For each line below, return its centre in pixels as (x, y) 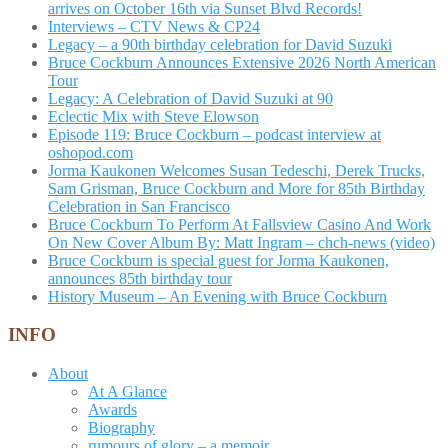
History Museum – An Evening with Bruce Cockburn (217, 296)
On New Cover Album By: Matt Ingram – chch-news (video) (241, 242)
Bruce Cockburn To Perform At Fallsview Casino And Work (239, 224)
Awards (112, 410)
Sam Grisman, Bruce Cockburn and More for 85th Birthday (236, 188)
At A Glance (127, 392)
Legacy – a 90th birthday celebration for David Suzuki (220, 44)
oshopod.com (90, 152)
